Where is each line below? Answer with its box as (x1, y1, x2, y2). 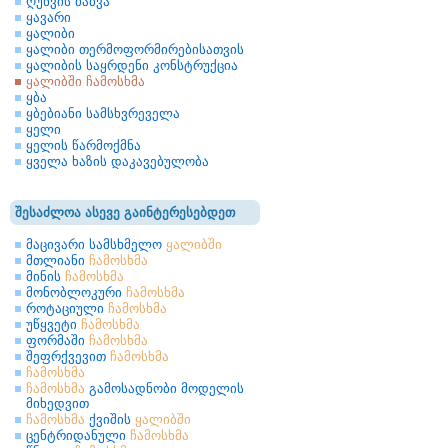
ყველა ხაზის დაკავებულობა (26, 154, 209, 169)
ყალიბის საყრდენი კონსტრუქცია (26, 58, 238, 73)
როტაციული (26, 301, 108, 316)
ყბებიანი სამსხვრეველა (26, 106, 180, 121)
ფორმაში (26, 333, 89, 348)
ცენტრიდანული (26, 428, 130, 443)
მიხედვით (26, 396, 89, 411)
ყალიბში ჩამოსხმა (26, 74, 145, 89)
